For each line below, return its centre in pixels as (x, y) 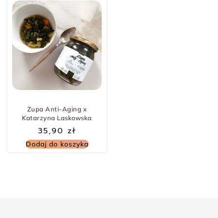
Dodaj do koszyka (57, 144)
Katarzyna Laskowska (57, 118)
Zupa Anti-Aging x (57, 109)
